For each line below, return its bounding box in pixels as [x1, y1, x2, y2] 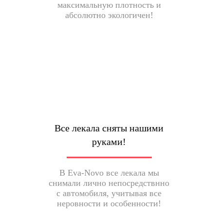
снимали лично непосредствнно [49, 178, 169, 188]
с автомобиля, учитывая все [56, 188, 162, 198]
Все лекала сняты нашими [54, 123, 163, 133]
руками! [92, 136, 126, 147]
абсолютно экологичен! [65, 10, 153, 20]
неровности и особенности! [57, 199, 161, 208]
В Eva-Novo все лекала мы [59, 168, 159, 178]
